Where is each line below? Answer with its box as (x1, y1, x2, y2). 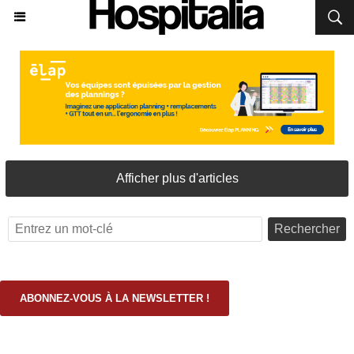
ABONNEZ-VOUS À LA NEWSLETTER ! (20, 292, 209, 304)
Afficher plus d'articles (115, 171, 239, 185)
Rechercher (274, 222, 340, 235)
